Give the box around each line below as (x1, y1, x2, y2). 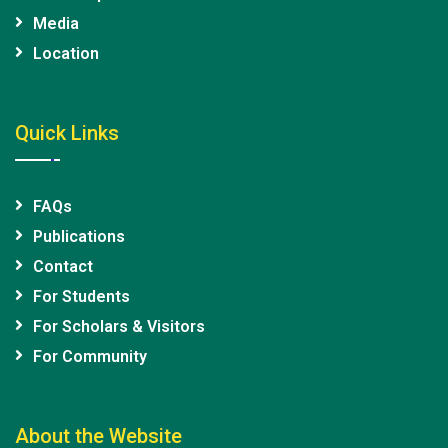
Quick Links (15, 121, 119, 146)
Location (33, 44, 99, 64)
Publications (33, 227, 125, 247)
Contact (33, 257, 93, 277)
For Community (33, 347, 147, 367)
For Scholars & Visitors (33, 317, 205, 337)
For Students (33, 287, 130, 307)
